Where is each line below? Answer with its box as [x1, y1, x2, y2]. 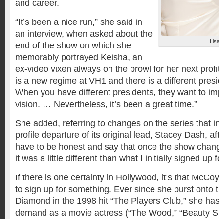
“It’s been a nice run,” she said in [15, 17, 142, 27]
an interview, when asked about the [15, 29, 153, 39]
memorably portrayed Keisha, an [15, 52, 142, 62]
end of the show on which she [15, 41, 131, 50]
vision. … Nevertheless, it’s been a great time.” [15, 99, 197, 109]
